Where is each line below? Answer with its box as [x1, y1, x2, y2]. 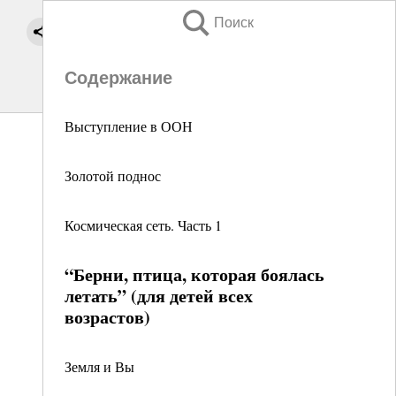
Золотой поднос [65, 166, 161, 185]
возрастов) [65, 304, 150, 330]
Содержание [65, 68, 172, 88]
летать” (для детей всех [65, 283, 253, 308]
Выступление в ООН [65, 117, 193, 135]
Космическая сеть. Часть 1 [65, 216, 222, 234]
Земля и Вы [65, 357, 134, 376]
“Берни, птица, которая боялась [65, 262, 324, 287]
